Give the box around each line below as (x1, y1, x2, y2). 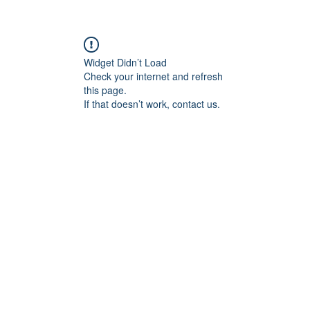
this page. (84, 83, 127, 97)
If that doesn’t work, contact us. (84, 97, 220, 111)
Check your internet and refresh (84, 69, 223, 83)
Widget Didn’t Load (84, 55, 167, 69)
